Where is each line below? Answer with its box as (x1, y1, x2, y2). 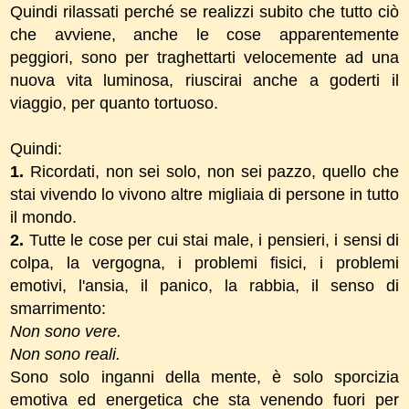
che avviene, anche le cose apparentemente (10, 25, 399, 44)
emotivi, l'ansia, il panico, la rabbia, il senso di (10, 276, 399, 295)
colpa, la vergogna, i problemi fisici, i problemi (10, 253, 399, 272)
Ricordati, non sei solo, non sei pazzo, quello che (24, 162, 399, 181)
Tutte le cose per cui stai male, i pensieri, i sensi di (24, 230, 399, 249)
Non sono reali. (10, 344, 121, 363)
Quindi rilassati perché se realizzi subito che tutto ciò (10, 2, 399, 21)
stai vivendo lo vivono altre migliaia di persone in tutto (10, 184, 399, 204)
